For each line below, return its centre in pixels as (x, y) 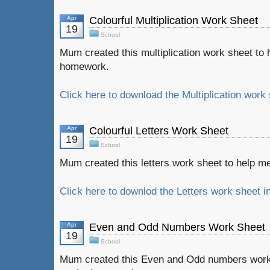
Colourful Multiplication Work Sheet (174, 20)
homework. (84, 66)
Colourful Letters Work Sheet (159, 131)
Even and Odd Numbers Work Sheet (177, 227)
